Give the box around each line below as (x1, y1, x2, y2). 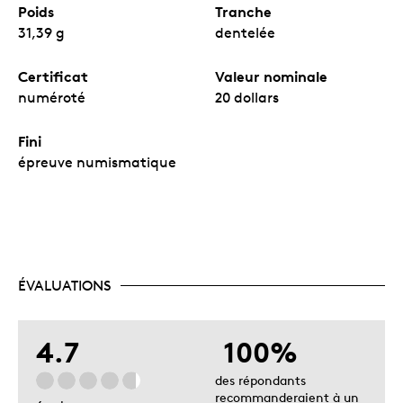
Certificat (18, 67, 88, 85)
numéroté (18, 88, 85, 106)
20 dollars (215, 88, 279, 106)
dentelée (215, 23, 275, 41)
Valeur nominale (215, 67, 327, 85)
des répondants (215, 372, 306, 388)
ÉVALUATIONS (18, 276, 112, 294)
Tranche (215, 2, 272, 21)
